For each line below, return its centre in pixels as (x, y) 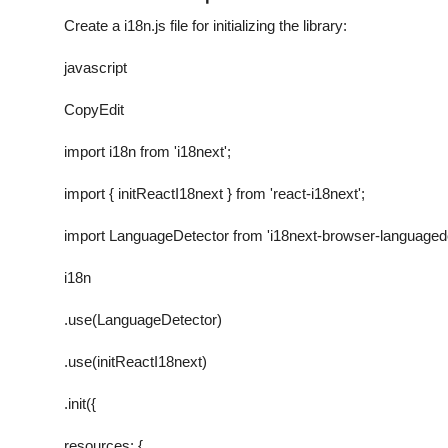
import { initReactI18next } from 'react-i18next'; (214, 193)
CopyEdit (94, 109)
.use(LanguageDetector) (143, 319)
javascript (95, 67)
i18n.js (145, 25)
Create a (94, 25)
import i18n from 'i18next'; (147, 151)
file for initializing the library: (256, 25)
